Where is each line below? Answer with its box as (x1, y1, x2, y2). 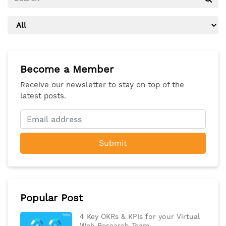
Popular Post (20, 192, 83, 204)
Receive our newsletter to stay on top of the (20, 80, 184, 90)
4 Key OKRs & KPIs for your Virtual (79, 212, 200, 221)
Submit (99, 138, 127, 148)
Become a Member (20, 63, 114, 76)
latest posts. (20, 91, 66, 101)
